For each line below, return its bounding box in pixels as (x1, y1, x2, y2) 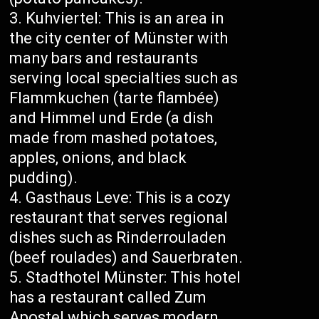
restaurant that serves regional (9, 209, 229, 227)
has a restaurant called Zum (9, 288, 207, 307)
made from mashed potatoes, (9, 129, 218, 147)
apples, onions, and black (9, 149, 187, 167)
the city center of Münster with (9, 29, 229, 48)
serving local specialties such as (9, 69, 239, 88)
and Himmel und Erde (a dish (9, 109, 214, 127)
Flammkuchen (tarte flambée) (9, 89, 220, 108)
